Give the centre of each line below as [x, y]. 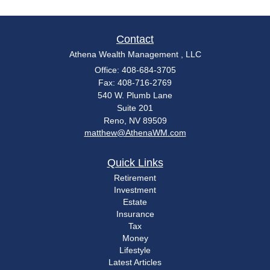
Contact [135, 39]
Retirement [135, 177]
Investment [135, 190]
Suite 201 [135, 108]
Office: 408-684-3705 [135, 70]
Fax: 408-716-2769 [135, 82]
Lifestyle [135, 250]
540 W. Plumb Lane [135, 95]
